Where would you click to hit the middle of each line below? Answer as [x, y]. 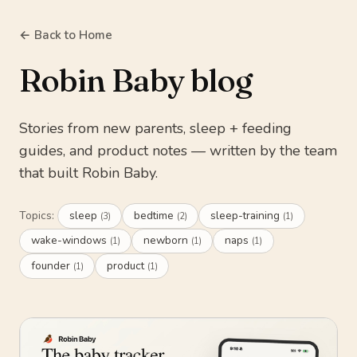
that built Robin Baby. [88, 173]
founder [52, 265]
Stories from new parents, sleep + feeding [155, 128]
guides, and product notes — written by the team [178, 151]
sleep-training [246, 215]
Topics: [37, 215]
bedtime [155, 215]
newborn [167, 241]
